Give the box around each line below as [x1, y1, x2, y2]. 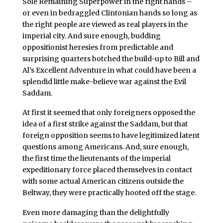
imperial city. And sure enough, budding [22, 31, 161, 40]
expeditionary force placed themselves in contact [22, 165, 192, 175]
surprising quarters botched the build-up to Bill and [22, 54, 200, 63]
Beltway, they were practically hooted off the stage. [22, 188, 196, 198]
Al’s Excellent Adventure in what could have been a [22, 65, 196, 75]
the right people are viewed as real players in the [22, 19, 188, 29]
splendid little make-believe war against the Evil [22, 77, 186, 86]
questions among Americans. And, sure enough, [22, 142, 189, 152]
